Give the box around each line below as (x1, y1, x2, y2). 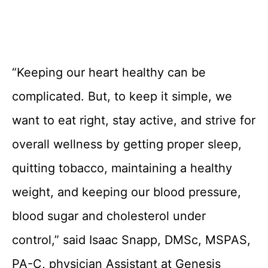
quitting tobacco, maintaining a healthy (12, 161, 232, 175)
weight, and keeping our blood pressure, (12, 185, 241, 199)
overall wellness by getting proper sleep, (12, 137, 242, 151)
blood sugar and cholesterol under (12, 209, 206, 223)
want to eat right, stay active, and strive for (12, 113, 255, 127)
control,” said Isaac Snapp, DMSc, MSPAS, (12, 233, 251, 247)
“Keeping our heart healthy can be (12, 65, 206, 80)
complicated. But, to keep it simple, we (12, 89, 232, 103)
